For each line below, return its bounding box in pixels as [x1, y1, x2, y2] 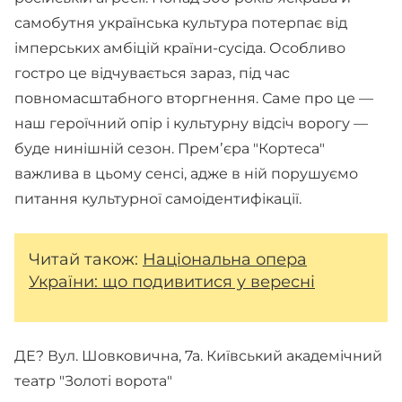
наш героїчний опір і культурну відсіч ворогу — [14, 115, 368, 132]
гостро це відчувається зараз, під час [14, 65, 290, 82]
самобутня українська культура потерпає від [14, 14, 347, 31]
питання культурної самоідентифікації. [14, 190, 301, 207]
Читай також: [29, 249, 143, 269]
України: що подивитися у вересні [29, 271, 315, 292]
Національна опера [143, 249, 307, 269]
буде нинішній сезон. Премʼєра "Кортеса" [14, 140, 325, 157]
